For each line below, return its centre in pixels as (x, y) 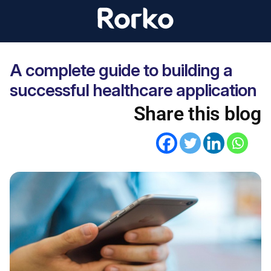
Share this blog (197, 114)
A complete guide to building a (121, 70)
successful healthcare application (133, 90)
